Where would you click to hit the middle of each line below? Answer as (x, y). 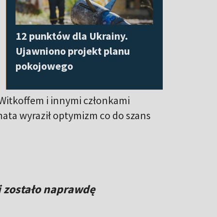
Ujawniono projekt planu (73, 51)
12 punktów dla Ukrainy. (72, 36)
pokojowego (44, 66)
